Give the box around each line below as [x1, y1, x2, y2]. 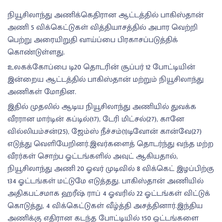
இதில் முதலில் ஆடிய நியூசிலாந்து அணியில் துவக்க [7, 100, 196, 114]
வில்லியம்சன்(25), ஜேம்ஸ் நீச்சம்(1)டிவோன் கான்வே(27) [7, 125, 202, 139]
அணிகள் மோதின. [7, 85, 76, 99]
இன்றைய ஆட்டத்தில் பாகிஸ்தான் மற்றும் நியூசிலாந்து [7, 73, 204, 87]
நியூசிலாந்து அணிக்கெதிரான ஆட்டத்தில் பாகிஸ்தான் [7, 8, 204, 22]
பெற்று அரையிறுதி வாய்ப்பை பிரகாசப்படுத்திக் [7, 33, 178, 47]
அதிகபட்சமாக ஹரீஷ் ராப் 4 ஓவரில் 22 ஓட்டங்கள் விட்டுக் [7, 187, 210, 201]
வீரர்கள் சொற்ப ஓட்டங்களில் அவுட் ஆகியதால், [7, 150, 178, 164]
